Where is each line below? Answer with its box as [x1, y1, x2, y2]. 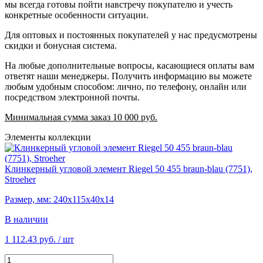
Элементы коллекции [5, 131, 91, 142]
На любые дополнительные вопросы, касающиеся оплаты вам [5, 60, 254, 70]
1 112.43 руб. [5, 234, 56, 244]
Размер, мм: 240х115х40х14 [5, 194, 114, 204]
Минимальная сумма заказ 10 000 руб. [5, 112, 157, 122]
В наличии [5, 214, 48, 224]
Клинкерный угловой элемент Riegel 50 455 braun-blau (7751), [5, 163, 252, 174]
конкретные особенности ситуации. [5, 9, 149, 20]
